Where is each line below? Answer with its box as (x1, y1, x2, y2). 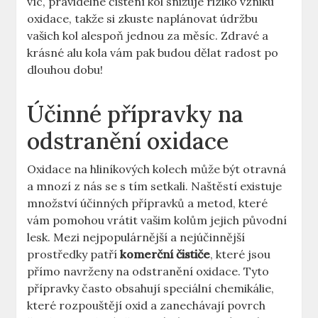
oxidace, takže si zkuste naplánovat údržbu (27, 11, 258, 26)
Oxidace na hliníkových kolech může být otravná (27, 162, 287, 177)
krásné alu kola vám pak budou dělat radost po (27, 45, 279, 60)
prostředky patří (27, 247, 121, 262)
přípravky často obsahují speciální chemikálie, (27, 281, 275, 296)
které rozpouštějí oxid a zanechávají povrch (27, 298, 266, 313)
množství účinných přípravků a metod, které (27, 196, 268, 211)
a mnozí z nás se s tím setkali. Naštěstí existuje (27, 179, 283, 194)
